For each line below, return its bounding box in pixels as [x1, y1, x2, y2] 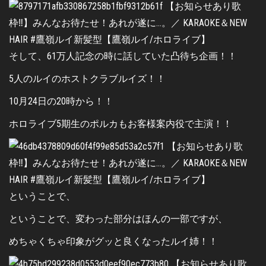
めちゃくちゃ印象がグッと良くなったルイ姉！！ [9, 235, 218, 247]
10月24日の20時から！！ [9, 95, 113, 107]
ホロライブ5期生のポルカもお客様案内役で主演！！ [9, 118, 232, 129]
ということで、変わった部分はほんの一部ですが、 [9, 213, 227, 224]
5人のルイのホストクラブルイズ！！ [9, 72, 166, 84]
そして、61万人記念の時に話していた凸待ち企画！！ [9, 50, 237, 62]
